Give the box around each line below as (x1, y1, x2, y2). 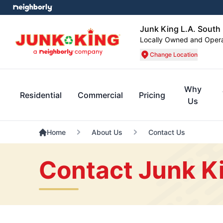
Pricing (139, 90, 165, 100)
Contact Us (148, 128, 185, 136)
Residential (20, 90, 62, 100)
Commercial (78, 90, 123, 100)
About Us (91, 128, 122, 136)
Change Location (150, 51, 198, 58)
